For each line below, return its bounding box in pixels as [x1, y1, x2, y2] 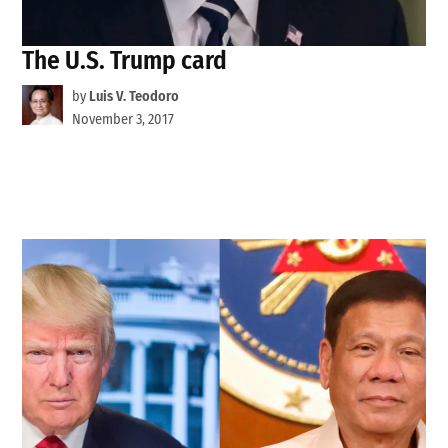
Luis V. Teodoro [88, 87, 179, 105]
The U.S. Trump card [22, 44, 228, 76]
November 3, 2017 [71, 110, 174, 128]
